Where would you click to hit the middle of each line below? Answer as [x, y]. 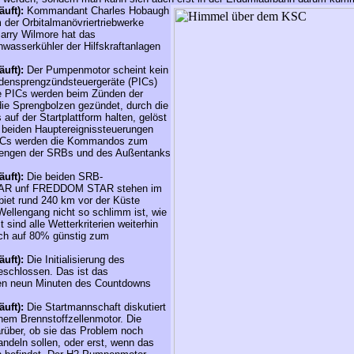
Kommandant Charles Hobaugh [98, 11]
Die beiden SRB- [65, 177]
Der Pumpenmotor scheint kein [98, 70]
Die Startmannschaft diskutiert [96, 307]
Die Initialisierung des [76, 260]
